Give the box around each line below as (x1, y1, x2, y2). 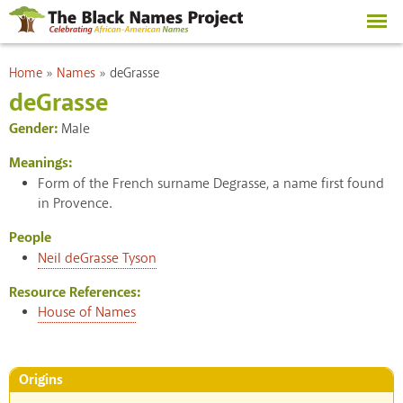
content (134, 27, 181, 46)
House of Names (38, 303, 136, 323)
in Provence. (38, 193, 112, 213)
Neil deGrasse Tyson (38, 249, 157, 269)
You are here (8, 58, 83, 76)
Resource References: (9, 283, 144, 303)
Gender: (9, 119, 61, 139)
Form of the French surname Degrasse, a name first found (38, 174, 384, 193)
